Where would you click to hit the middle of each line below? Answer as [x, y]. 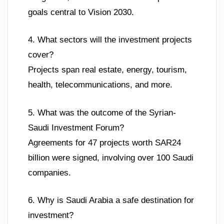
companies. [49, 172]
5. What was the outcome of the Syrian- [102, 112]
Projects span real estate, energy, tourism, [107, 70]
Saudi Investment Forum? [76, 127]
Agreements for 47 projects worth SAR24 [104, 142]
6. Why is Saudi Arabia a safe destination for [111, 200]
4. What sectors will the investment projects [110, 40]
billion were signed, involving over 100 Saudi [111, 157]
